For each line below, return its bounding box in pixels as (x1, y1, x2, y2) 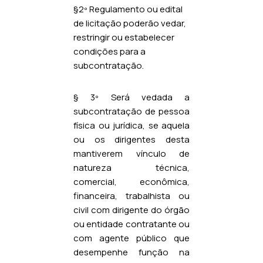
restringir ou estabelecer (73, 31, 174, 43)
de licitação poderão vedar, (73, 16, 186, 29)
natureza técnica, (73, 161, 190, 174)
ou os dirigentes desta (73, 133, 190, 146)
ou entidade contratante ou (73, 217, 190, 230)
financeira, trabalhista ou (73, 189, 190, 202)
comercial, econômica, (73, 175, 190, 188)
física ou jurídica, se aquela (73, 119, 190, 131)
